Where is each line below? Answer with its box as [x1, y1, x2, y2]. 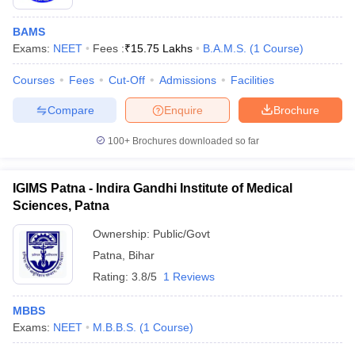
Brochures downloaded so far [130, 136, 259, 147]
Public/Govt [153, 227, 210, 240]
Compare [47, 103, 94, 116]
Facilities [231, 74, 274, 86]
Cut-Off [109, 74, 145, 86]
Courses [13, 74, 55, 86]
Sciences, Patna [13, 199, 109, 212]
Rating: [93, 270, 132, 283]
